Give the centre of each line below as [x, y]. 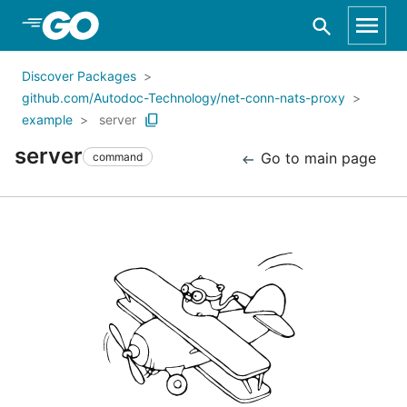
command [118, 156]
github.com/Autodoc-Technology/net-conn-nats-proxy [184, 98]
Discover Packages [79, 76]
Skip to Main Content [110, 25]
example [47, 119]
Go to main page [316, 158]
